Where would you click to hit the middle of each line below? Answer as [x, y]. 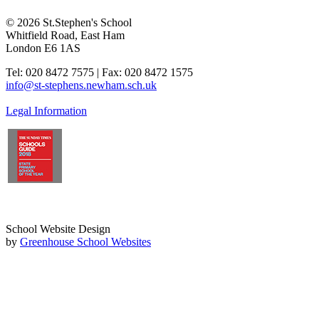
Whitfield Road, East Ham [65, 36]
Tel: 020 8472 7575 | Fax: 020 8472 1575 [99, 73]
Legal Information [46, 111]
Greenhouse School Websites [85, 242]
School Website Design [58, 229]
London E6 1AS [43, 48]
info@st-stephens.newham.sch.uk [81, 85]
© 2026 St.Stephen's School [69, 23]
